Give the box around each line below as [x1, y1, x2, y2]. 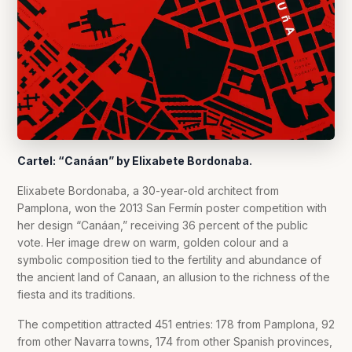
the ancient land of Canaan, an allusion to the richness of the [17, 270, 330, 284]
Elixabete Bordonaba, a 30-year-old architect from [17, 184, 279, 198]
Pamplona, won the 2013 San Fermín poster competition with [17, 201, 327, 215]
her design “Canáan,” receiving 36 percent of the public [17, 218, 308, 233]
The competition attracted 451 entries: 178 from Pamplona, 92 [17, 317, 335, 332]
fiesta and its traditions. [17, 288, 135, 302]
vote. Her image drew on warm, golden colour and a [17, 236, 288, 250]
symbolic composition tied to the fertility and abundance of [17, 253, 321, 267]
